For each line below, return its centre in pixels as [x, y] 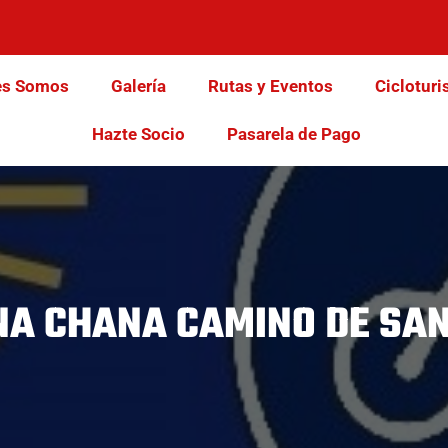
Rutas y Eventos [270, 86]
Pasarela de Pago [293, 134]
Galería [138, 86]
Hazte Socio [138, 134]
